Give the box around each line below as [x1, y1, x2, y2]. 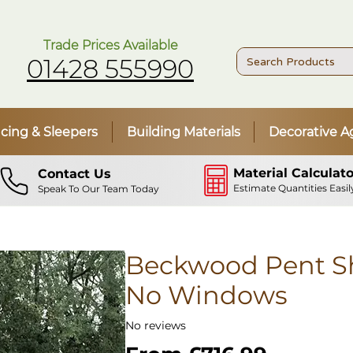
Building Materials [126, 124, 240, 139]
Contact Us [37, 166, 111, 182]
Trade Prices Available [43, 38, 178, 53]
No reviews [124, 318, 186, 333]
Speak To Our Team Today [37, 183, 159, 195]
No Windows [124, 279, 288, 310]
